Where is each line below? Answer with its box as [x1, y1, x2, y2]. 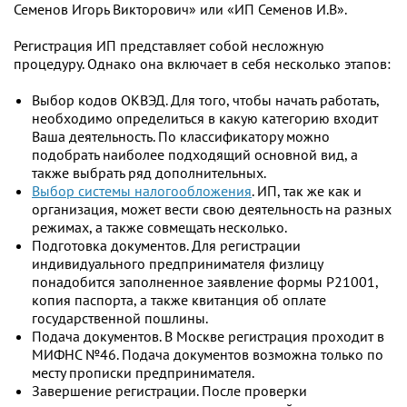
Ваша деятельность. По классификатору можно [32, 127, 330, 145]
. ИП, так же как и [252, 182, 362, 200]
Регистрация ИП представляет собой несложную [14, 36, 324, 55]
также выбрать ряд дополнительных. [32, 164, 266, 182]
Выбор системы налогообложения [32, 182, 252, 200]
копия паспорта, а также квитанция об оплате [32, 291, 326, 309]
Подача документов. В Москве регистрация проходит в [32, 327, 384, 345]
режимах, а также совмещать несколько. [32, 218, 287, 236]
